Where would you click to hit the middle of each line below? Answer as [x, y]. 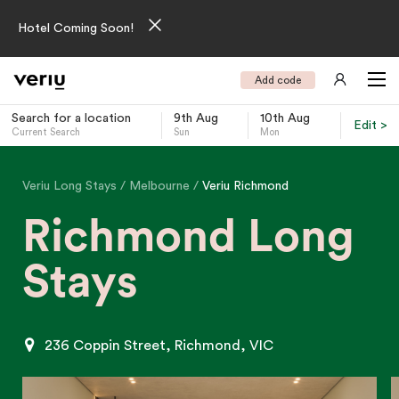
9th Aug [195, 118]
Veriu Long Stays [71, 186]
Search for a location [71, 118]
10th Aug [285, 118]
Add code [278, 80]
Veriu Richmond [245, 186]
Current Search [46, 132]
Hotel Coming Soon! [76, 28]
